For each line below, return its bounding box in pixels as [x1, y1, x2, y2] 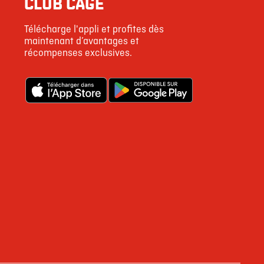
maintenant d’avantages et [24, 35, 139, 48]
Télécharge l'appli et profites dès [24, 23, 164, 36]
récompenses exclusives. [24, 47, 132, 60]
